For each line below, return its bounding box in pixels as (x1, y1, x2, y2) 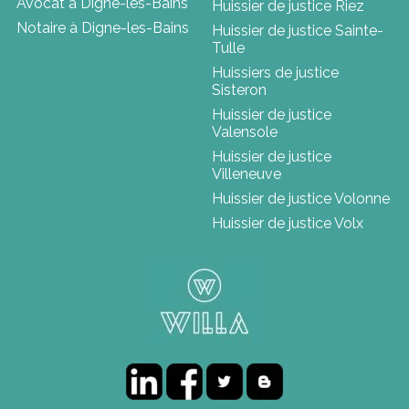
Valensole (212, 123, 278, 142)
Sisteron (212, 81, 267, 100)
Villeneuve (212, 165, 281, 184)
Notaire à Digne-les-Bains (16, 19, 189, 37)
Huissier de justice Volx (212, 215, 363, 233)
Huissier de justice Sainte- (212, 22, 383, 40)
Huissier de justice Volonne (212, 190, 390, 208)
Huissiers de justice (212, 64, 339, 82)
